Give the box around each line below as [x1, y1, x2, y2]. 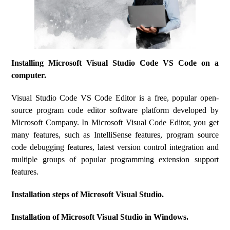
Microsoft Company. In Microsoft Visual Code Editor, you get [11, 118, 219, 127]
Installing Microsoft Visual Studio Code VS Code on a [11, 59, 219, 67]
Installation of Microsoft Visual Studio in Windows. [11, 213, 189, 221]
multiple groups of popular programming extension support [11, 155, 219, 164]
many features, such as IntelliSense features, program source [11, 130, 219, 139]
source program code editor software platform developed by [11, 106, 219, 114]
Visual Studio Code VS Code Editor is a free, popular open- [11, 93, 219, 102]
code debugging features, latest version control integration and [11, 143, 219, 151]
